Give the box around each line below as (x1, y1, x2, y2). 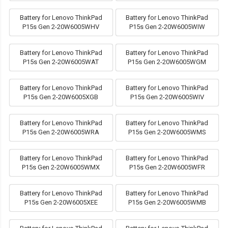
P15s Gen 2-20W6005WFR (129, 163, 205, 172)
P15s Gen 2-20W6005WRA (22, 128, 100, 136)
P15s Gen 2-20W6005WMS (128, 128, 206, 136)
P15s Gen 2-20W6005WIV (130, 93, 204, 101)
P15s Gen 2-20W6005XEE (24, 198, 98, 207)
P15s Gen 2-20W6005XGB (23, 93, 99, 101)
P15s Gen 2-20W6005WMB (128, 198, 206, 207)
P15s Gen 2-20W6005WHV (22, 23, 100, 31)
